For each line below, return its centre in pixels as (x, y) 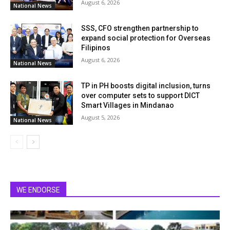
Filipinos (96, 48)
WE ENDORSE (38, 190)
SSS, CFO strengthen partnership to (140, 28)
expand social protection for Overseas (146, 38)
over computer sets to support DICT (141, 95)
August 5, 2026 (101, 117)
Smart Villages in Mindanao (128, 105)
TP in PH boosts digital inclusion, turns (146, 85)
